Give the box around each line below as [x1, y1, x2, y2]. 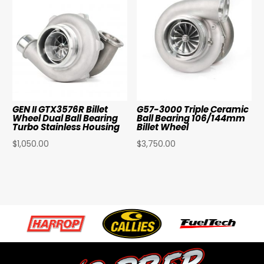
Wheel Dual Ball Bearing [12, 112, 118, 125]
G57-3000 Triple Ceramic [137, 103, 249, 116]
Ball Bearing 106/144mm [137, 112, 246, 125]
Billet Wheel [137, 121, 189, 134]
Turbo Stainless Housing [12, 121, 120, 134]
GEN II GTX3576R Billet [12, 103, 108, 116]
